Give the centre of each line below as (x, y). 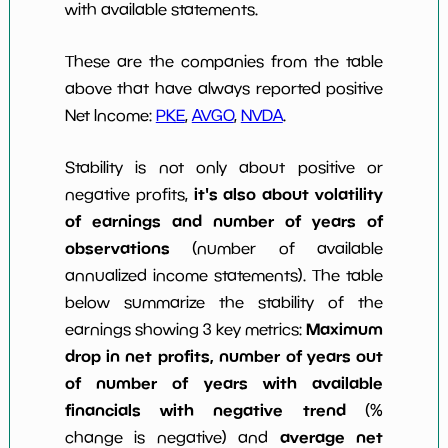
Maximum (345, 328)
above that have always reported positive (224, 87)
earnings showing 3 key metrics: (185, 328)
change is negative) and (172, 436)
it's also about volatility (288, 193)
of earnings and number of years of (224, 220)
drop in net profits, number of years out (224, 355)
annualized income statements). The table (224, 274)
